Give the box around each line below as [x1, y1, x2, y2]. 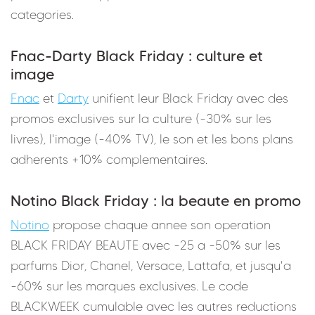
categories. [11, 6, 74, 22]
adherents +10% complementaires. [11, 151, 207, 167]
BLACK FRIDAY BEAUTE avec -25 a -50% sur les [11, 237, 281, 253]
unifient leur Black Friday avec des [89, 90, 288, 106]
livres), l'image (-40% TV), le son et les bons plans [11, 131, 293, 147]
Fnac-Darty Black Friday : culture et [11, 46, 263, 65]
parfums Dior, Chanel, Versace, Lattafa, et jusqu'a [11, 257, 291, 274]
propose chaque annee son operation [49, 217, 271, 233]
